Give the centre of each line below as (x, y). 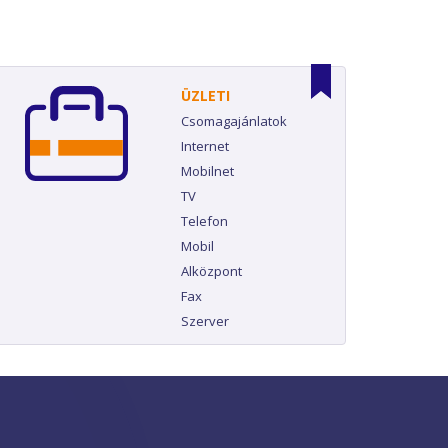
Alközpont (211, 271)
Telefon (204, 221)
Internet (205, 146)
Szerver (205, 321)
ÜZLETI (205, 95)
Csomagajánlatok (234, 121)
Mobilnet (207, 171)
